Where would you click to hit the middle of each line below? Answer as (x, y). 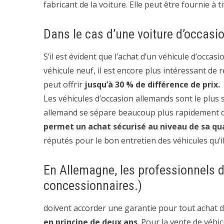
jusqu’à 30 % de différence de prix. (152, 84)
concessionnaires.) (93, 185)
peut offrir (64, 84)
